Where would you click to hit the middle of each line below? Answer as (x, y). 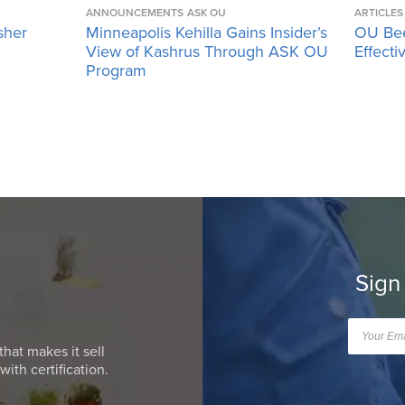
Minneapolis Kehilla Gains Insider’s (207, 32)
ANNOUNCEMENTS (135, 12)
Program (117, 70)
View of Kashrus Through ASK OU (207, 51)
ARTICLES (378, 12)
